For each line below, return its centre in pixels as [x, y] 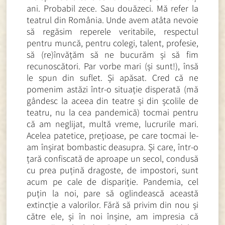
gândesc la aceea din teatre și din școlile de [113, 100]
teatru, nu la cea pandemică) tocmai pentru [113, 112]
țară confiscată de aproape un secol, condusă [113, 158]
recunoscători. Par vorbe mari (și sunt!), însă [113, 66]
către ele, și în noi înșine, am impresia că [113, 216]
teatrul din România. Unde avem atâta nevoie [113, 20]
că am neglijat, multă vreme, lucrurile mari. [113, 124]
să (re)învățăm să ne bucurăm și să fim [113, 54]
